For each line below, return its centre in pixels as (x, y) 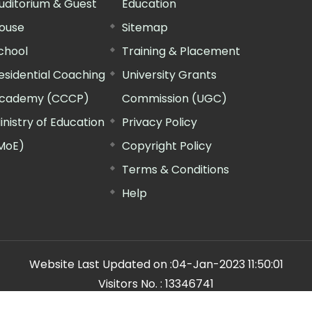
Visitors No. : (132, 284)
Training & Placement (181, 51)
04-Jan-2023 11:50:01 (227, 264)
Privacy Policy (160, 122)
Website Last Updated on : (100, 264)
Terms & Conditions (176, 170)
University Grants (170, 75)
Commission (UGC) (175, 99)
